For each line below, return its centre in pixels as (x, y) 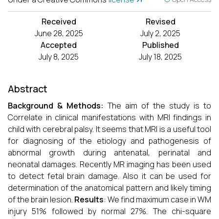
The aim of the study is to (157, 106)
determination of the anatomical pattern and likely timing (109, 188)
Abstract (28, 89)
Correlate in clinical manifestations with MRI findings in (109, 117)
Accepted (59, 45)
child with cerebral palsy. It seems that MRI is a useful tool (109, 129)
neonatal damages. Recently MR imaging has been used (109, 164)
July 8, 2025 (59, 57)
